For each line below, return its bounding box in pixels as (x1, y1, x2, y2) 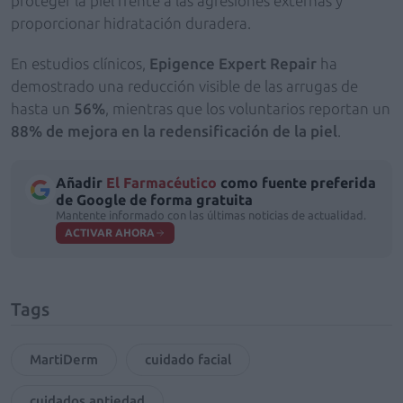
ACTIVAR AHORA (65, 227, 155, 238)
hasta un (11, 100, 74, 117)
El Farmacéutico (106, 175, 217, 191)
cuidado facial (145, 352, 231, 367)
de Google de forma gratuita (56, 192, 253, 208)
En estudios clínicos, (11, 55, 149, 72)
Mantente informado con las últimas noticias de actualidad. (56, 209, 366, 221)
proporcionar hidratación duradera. (11, 14, 251, 31)
